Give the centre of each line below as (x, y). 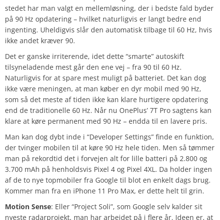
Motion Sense (28, 207)
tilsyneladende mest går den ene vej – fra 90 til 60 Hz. (93, 67)
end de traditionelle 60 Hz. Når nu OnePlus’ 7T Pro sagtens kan (108, 110)
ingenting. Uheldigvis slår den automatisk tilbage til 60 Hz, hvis (109, 30)
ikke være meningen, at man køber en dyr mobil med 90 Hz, (103, 89)
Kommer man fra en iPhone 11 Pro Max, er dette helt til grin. (105, 191)
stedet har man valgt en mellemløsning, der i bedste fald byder (109, 8)
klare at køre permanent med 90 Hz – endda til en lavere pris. (106, 121)
